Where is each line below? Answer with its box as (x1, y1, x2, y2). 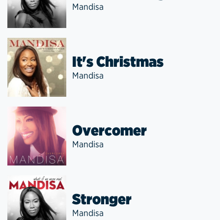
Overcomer (72, 121, 147, 139)
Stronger (72, 190, 132, 208)
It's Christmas (72, 53, 164, 70)
